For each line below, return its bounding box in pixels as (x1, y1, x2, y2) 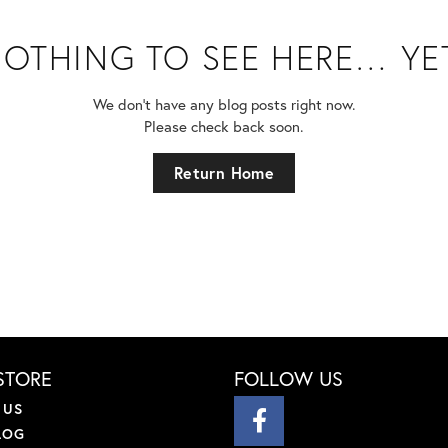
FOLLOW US (234, 365, 343, 393)
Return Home (173, 162, 275, 184)
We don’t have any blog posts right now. (92, 94, 356, 115)
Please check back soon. (144, 116, 304, 137)
